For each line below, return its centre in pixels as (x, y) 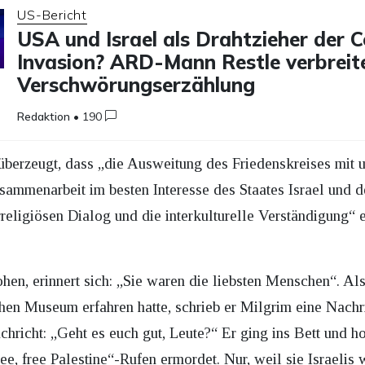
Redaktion (44, 116)
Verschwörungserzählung (136, 84)
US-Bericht (52, 14)
